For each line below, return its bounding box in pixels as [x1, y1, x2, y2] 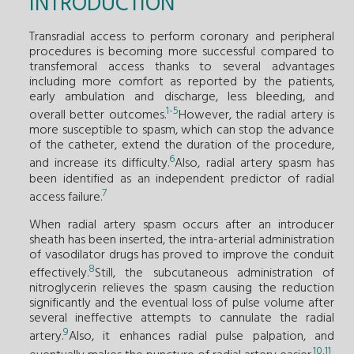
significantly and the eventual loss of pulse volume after [29, 293, 334, 314]
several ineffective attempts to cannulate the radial [29, 308, 334, 330]
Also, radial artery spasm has [175, 153, 335, 175]
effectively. [29, 263, 88, 284]
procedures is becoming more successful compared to [29, 41, 334, 62]
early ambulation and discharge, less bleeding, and [29, 86, 334, 107]
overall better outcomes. [29, 105, 166, 126]
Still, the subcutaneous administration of [95, 263, 334, 284]
